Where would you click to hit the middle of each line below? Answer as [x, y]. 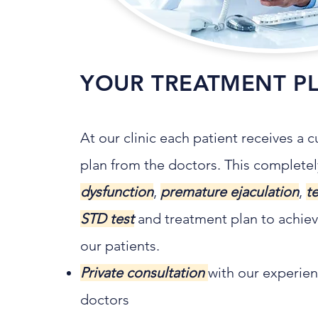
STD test [107, 219]
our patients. [120, 246]
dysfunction [117, 192]
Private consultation [144, 273]
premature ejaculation [230, 192]
